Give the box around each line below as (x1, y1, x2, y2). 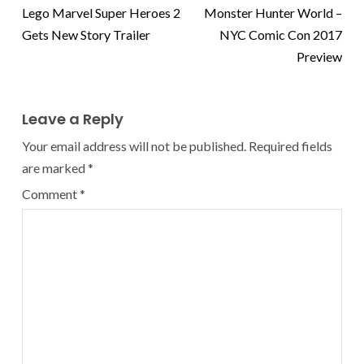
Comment (22, 186, 80, 202)
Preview (297, 49, 342, 65)
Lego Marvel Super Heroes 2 (22, 5, 180, 21)
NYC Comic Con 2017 (219, 27, 342, 43)
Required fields (249, 138, 332, 154)
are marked (22, 160, 88, 176)
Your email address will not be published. (22, 138, 246, 154)
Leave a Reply (22, 109, 123, 130)
